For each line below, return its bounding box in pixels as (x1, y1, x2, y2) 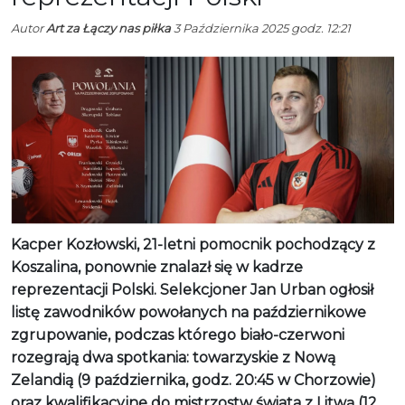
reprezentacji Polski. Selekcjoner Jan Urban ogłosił (11, 280, 373, 298)
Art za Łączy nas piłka (46, 21, 171, 36)
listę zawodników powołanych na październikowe (11, 303, 366, 321)
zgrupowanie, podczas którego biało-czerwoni (11, 325, 344, 344)
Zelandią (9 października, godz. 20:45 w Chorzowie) (11, 371, 376, 389)
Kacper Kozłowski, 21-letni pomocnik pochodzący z (11, 235, 375, 253)
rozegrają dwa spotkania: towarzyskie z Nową (11, 348, 335, 366)
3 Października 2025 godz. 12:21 (171, 21, 351, 36)
